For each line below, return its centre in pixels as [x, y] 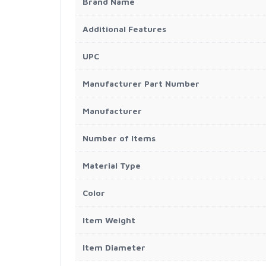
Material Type [112, 165]
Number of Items [119, 138]
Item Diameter [114, 247]
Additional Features [124, 28]
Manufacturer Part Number [141, 83]
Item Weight [109, 220]
